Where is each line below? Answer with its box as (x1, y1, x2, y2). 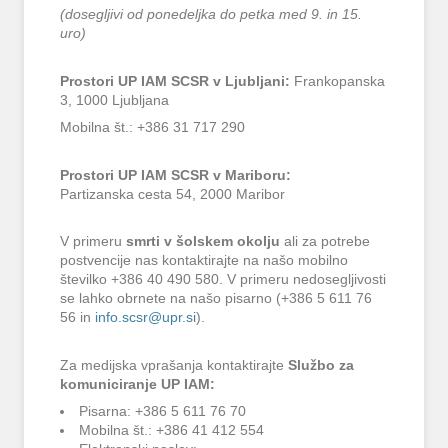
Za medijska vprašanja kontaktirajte (60, 357, 289, 373)
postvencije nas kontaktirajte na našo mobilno (60, 253, 349, 269)
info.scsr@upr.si (95, 310, 197, 326)
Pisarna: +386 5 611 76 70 (79, 404, 247, 420)
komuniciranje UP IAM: (60, 376, 220, 392)
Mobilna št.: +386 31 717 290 (60, 120, 246, 136)
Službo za (288, 357, 355, 373)
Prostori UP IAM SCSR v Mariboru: (60, 167, 292, 183)
